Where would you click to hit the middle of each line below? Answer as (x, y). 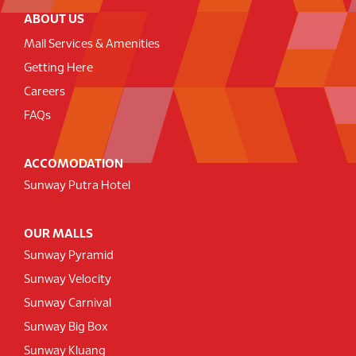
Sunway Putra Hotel (77, 186)
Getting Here (58, 69)
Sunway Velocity (68, 280)
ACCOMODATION (74, 164)
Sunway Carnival (68, 304)
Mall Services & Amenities (92, 45)
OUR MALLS (58, 234)
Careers (44, 93)
